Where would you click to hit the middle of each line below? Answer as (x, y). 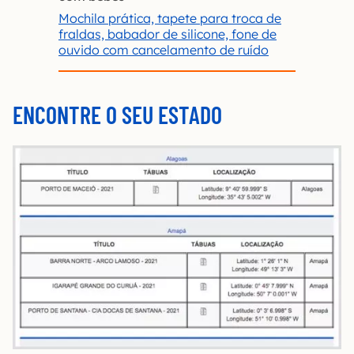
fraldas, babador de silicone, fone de (168, 34)
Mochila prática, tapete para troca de (170, 18)
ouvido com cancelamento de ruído (164, 49)
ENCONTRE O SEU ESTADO (117, 114)
